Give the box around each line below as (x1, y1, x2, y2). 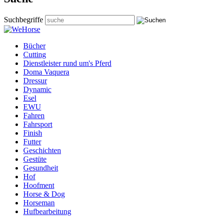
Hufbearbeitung (23, 207, 71, 216)
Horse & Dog (23, 189, 65, 198)
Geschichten (23, 146, 61, 155)
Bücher (23, 41, 46, 50)
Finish (23, 128, 42, 137)
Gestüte (23, 155, 46, 163)
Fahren (23, 111, 45, 120)
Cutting (23, 50, 46, 59)
